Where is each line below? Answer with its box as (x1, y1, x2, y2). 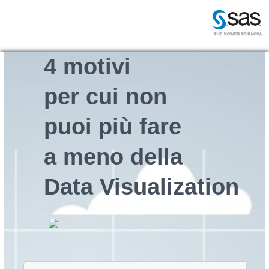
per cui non (43, 84, 167, 109)
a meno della (43, 144, 183, 169)
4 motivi (43, 54, 131, 79)
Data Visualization (43, 174, 239, 199)
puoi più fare (43, 114, 181, 139)
